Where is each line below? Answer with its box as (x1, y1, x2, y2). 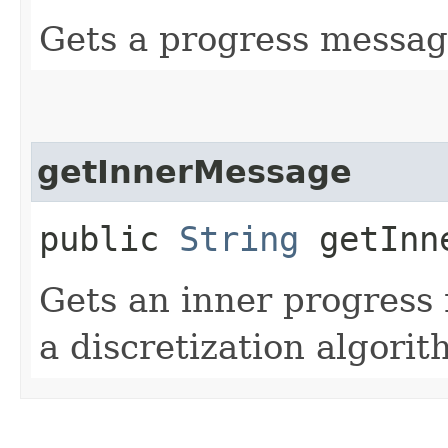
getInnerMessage (37, 153, 352, 190)
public (39, 218, 179, 259)
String (179, 218, 299, 259)
